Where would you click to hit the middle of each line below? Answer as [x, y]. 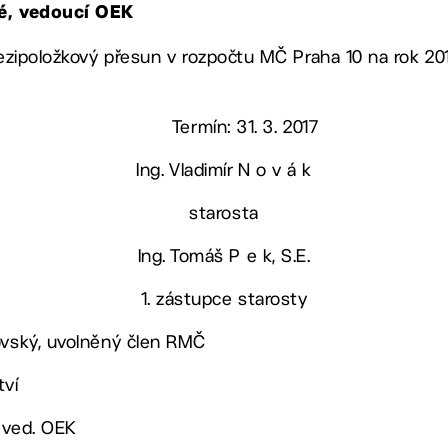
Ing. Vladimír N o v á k [224, 170]
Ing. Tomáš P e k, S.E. [224, 256]
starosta [224, 213]
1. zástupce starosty [224, 299]
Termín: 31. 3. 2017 [245, 127]
